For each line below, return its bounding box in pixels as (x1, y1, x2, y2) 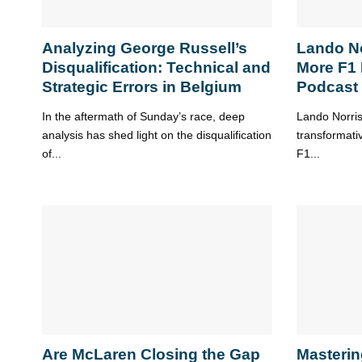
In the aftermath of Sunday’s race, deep (42, 110, 245, 124)
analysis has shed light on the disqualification (42, 128, 271, 142)
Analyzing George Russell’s (42, 39, 247, 57)
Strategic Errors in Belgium (42, 78, 242, 95)
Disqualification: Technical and (42, 58, 271, 76)
